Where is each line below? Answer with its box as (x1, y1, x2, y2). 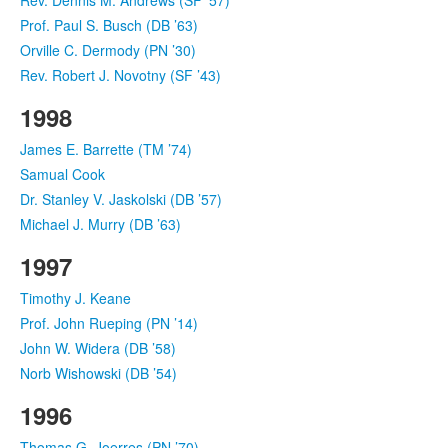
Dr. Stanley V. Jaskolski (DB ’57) (20, 188, 222, 209)
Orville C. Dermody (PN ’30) (20, 39, 196, 60)
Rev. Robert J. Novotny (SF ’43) (20, 64, 221, 85)
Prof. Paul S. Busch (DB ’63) (20, 14, 198, 35)
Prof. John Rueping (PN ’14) (20, 312, 198, 333)
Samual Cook (20, 163, 105, 184)
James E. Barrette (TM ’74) (20, 138, 192, 159)
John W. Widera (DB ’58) (20, 337, 176, 358)
